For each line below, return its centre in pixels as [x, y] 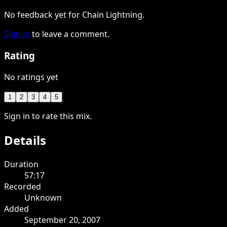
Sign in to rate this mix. [48, 116]
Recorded [23, 186]
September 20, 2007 [62, 220]
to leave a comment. [71, 34]
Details [25, 140]
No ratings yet [31, 77]
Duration [21, 164]
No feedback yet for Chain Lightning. [74, 15]
